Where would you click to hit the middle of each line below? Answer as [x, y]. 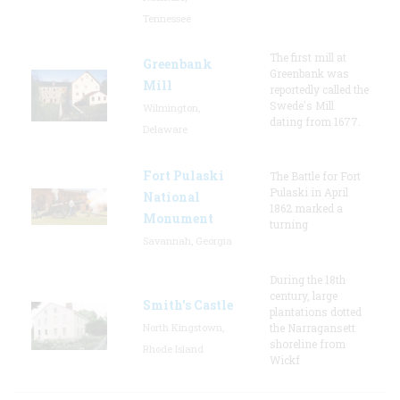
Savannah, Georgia [187, 240]
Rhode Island [173, 348]
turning [289, 224]
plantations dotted [316, 311]
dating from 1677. [315, 121]
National [171, 196]
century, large [304, 295]
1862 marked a [306, 208]
